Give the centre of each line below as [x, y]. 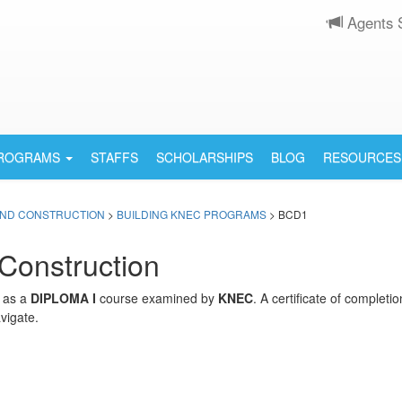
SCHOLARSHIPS [205, 157]
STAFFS [114, 157]
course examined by [157, 298]
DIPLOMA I [63, 298]
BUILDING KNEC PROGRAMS [192, 214]
